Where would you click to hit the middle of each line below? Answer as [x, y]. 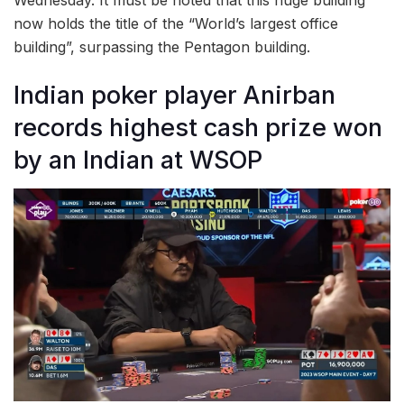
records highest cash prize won [198, 127]
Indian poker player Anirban [174, 95]
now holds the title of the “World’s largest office [176, 24]
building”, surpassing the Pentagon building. [162, 47]
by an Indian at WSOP [138, 160]
